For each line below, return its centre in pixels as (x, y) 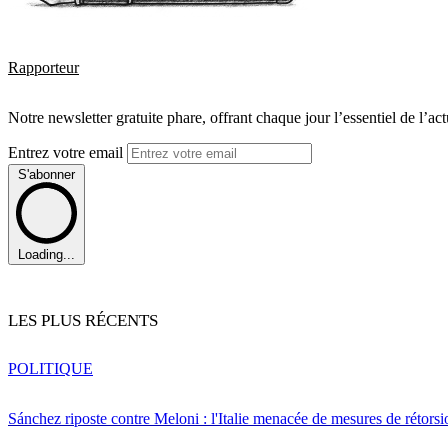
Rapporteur (43, 68)
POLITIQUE (50, 369)
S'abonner (46, 175)
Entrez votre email (67, 153)
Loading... (46, 254)
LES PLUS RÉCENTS (83, 320)
